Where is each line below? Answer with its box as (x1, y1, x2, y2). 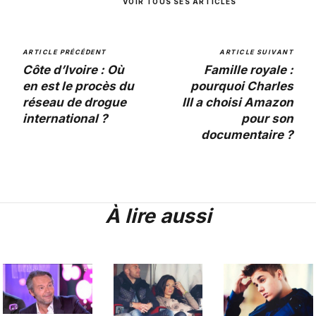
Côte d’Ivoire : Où (23, 63, 124, 78)
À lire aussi (104, 204, 212, 229)
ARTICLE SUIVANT (219, 48, 293, 56)
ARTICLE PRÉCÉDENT (23, 48, 107, 56)
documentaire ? (201, 128, 293, 142)
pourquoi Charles (190, 79, 293, 94)
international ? (23, 111, 108, 126)
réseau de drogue (23, 95, 126, 110)
